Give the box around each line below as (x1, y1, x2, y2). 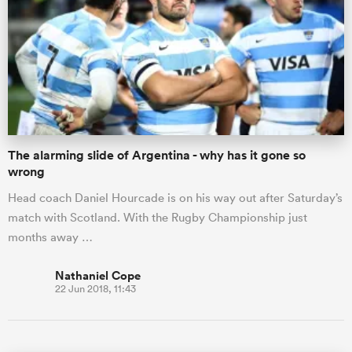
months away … (8, 229, 93, 244)
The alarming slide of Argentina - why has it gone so (8, 146, 306, 163)
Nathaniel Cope (55, 266, 141, 284)
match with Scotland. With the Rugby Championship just (8, 209, 307, 225)
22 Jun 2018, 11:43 (55, 281, 136, 295)
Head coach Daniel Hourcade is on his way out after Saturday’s (8, 189, 343, 205)
